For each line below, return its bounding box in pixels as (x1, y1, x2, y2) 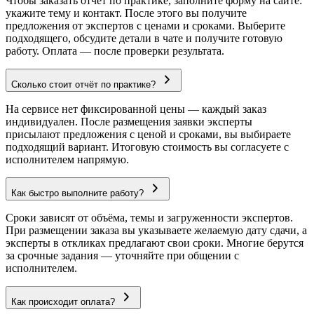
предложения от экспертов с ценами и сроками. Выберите (6, 20, 285, 32)
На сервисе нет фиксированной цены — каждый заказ (6, 103, 266, 116)
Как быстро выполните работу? (11, 188, 144, 199)
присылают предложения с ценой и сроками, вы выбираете (6, 128, 291, 141)
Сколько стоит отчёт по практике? (11, 79, 156, 90)
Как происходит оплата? (11, 296, 115, 308)
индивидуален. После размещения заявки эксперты (6, 116, 252, 128)
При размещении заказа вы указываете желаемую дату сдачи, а (6, 224, 307, 237)
